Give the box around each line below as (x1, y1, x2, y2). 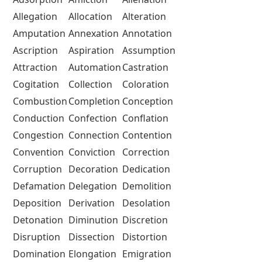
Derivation (68, 196, 115, 209)
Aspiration (68, 43, 114, 57)
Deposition (13, 196, 61, 209)
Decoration (68, 162, 118, 175)
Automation (68, 60, 121, 74)
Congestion (13, 128, 64, 142)
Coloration (122, 77, 169, 91)
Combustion (13, 94, 67, 108)
